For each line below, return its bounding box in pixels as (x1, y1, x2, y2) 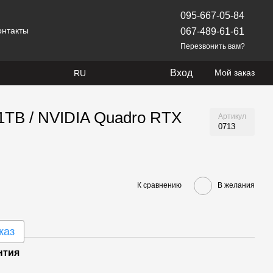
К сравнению (137, 181, 182, 190)
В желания (218, 181, 255, 190)
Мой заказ (214, 68, 255, 77)
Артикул (218, 112, 246, 121)
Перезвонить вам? (180, 41, 245, 51)
